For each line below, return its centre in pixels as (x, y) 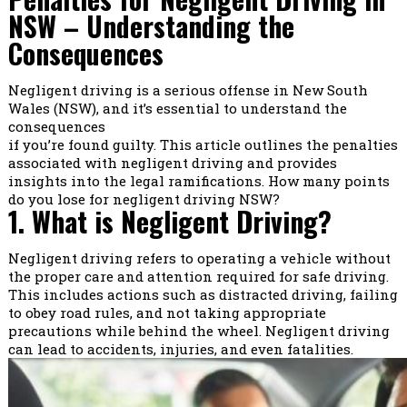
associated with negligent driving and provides (172, 162)
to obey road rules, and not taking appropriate (167, 312)
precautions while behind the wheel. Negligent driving (199, 330)
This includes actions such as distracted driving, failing (203, 294)
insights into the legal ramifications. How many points (199, 180)
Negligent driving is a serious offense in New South (188, 89)
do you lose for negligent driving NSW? (144, 199)
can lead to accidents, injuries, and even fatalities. (180, 348)
